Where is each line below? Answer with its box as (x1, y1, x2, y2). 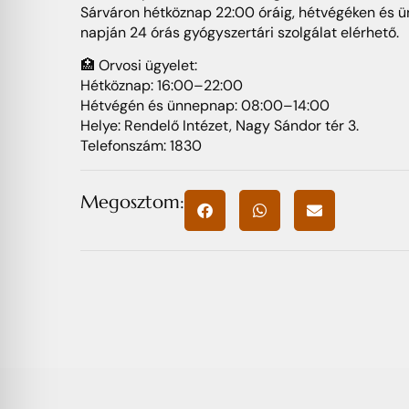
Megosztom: (80, 190, 184, 214)
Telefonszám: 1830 (80, 136, 202, 156)
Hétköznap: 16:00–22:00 (80, 76, 243, 96)
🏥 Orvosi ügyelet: (80, 56, 197, 76)
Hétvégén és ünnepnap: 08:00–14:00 (80, 96, 330, 116)
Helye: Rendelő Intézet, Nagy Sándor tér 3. (80, 116, 359, 136)
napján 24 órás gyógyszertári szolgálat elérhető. (80, 22, 399, 42)
